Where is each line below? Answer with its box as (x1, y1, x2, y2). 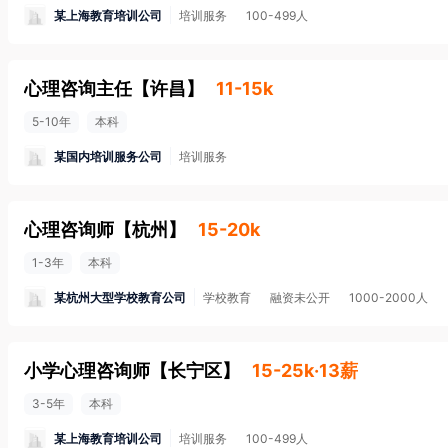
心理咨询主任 (24, 78, 132, 99)
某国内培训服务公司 (54, 148, 162, 164)
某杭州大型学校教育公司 (54, 289, 186, 305)
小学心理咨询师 (24, 360, 150, 381)
